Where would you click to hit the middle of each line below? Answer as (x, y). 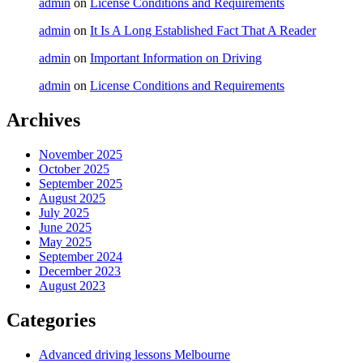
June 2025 (65, 228)
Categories (51, 320)
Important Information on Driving (176, 58)
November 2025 (81, 155)
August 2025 (72, 199)
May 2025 (65, 242)
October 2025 (74, 169)
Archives (43, 120)
